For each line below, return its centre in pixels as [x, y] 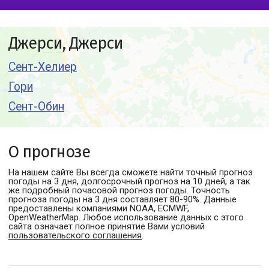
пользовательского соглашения [75, 235]
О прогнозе [49, 152]
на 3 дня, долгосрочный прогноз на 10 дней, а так [146, 181]
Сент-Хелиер [43, 67]
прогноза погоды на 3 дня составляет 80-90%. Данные [122, 199]
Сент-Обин [36, 107]
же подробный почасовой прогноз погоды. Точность [119, 190]
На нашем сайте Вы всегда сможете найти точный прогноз [131, 172]
